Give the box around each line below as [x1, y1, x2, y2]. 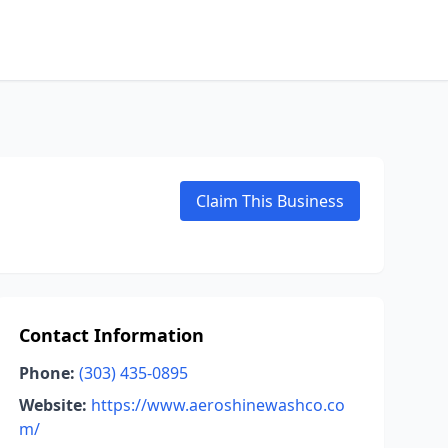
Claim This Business [196, 190, 344, 212]
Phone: [18, 362, 75, 384]
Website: [18, 394, 87, 416]
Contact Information [18, 323, 204, 347]
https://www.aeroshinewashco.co [90, 394, 345, 416]
